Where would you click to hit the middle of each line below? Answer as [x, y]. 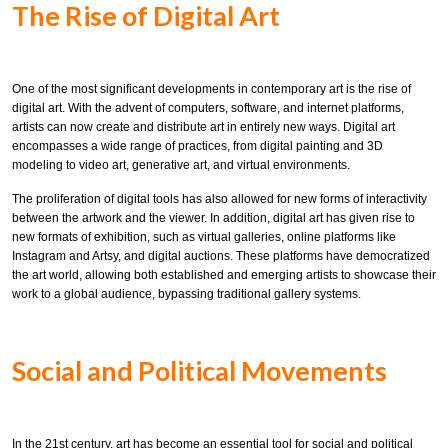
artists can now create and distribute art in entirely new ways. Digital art [203, 126]
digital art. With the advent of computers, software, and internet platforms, [208, 107]
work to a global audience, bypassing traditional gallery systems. [186, 294]
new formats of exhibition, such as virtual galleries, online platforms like [204, 237]
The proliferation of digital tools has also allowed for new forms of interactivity [219, 199]
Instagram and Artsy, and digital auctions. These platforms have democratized [221, 256]
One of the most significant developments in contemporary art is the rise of [211, 88]
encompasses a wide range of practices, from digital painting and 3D [197, 145]
